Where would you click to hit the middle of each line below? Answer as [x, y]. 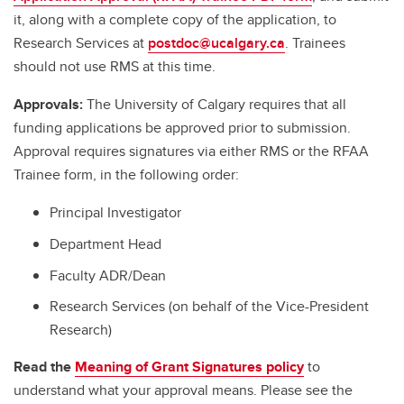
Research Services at [81, 43]
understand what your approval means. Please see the [183, 390]
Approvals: [50, 104]
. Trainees [315, 43]
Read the [44, 367]
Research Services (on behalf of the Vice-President [209, 307]
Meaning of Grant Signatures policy [189, 367]
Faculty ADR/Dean [108, 275]
